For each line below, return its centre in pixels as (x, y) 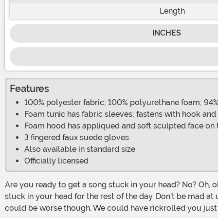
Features (29, 89)
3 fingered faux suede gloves (77, 138)
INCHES (166, 33)
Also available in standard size (80, 149)
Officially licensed (56, 161)
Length (172, 11)
